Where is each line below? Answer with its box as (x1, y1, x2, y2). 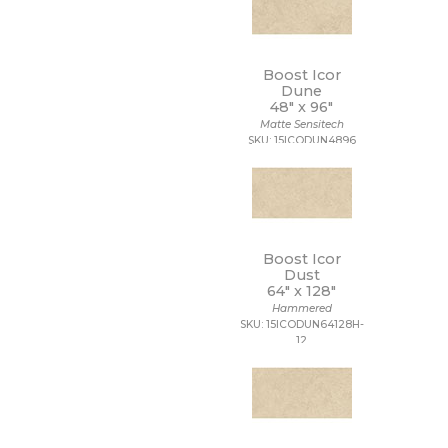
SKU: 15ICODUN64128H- (239, 318, 364, 331)
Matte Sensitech (259, 118, 344, 131)
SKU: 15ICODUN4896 (247, 134, 356, 147)
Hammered (271, 302, 332, 315)
